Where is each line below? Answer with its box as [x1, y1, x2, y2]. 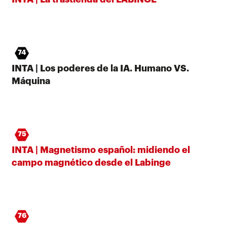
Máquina [12, 76, 50, 86]
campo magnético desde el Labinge [12, 158, 171, 167]
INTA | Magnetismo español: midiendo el [12, 145, 190, 155]
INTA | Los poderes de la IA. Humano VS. [12, 63, 189, 73]
